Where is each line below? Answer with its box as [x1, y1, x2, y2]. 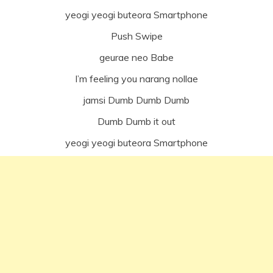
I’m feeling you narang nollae [75, 72, 198, 85]
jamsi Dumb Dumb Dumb [83, 93, 190, 106]
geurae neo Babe [99, 51, 174, 63]
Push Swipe [110, 29, 163, 42]
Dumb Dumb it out [97, 115, 175, 127]
